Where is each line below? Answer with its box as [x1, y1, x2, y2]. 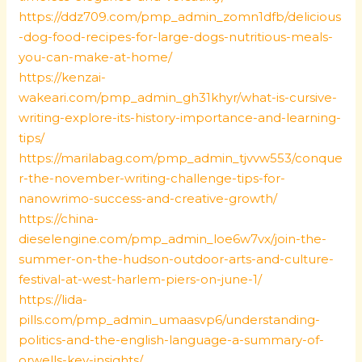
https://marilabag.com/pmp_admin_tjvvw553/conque [19, 150, 343, 166]
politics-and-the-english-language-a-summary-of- [19, 332, 325, 347]
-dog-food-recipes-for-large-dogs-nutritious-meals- [19, 29, 334, 44]
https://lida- [19, 292, 88, 307]
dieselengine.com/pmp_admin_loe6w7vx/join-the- [19, 231, 327, 246]
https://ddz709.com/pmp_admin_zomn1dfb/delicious [19, 9, 342, 24]
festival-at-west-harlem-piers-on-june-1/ [19, 271, 263, 287]
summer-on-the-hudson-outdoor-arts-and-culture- [19, 251, 335, 267]
